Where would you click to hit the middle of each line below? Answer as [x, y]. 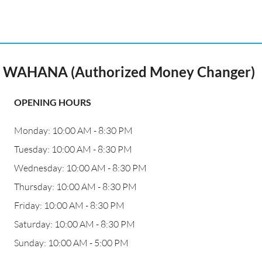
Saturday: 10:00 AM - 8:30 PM [75, 224]
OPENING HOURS [53, 102]
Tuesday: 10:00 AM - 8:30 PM [73, 149]
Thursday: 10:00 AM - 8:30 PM [75, 187]
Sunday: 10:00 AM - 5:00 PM [71, 243]
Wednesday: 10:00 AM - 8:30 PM [80, 168]
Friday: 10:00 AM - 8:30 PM [69, 205]
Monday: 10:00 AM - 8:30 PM [73, 130]
